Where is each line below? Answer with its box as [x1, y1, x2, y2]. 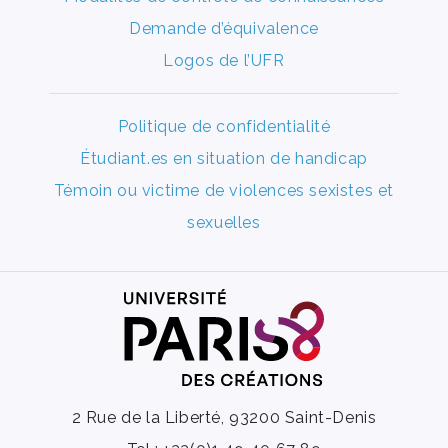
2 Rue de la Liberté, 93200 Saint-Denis [71, 407, 377, 427]
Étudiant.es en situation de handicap [80, 148, 368, 168]
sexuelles [187, 212, 261, 232]
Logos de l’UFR [163, 50, 285, 70]
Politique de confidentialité [117, 116, 331, 136]
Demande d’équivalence [129, 18, 319, 38]
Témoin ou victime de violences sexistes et [53, 180, 395, 200]
